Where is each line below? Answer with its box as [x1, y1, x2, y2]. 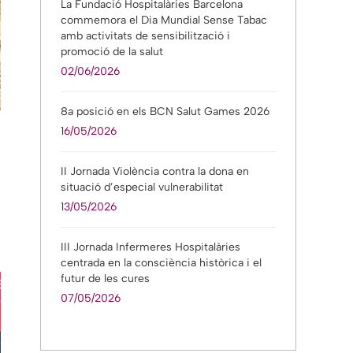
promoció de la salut [61, 45, 163, 58]
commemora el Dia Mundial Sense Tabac [61, 13, 267, 27]
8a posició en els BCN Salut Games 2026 [61, 105, 269, 118]
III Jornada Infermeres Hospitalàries [61, 240, 240, 254]
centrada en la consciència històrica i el [61, 256, 262, 269]
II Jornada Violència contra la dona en [61, 165, 249, 178]
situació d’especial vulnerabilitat [61, 180, 223, 194]
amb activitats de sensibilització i [61, 29, 230, 43]
